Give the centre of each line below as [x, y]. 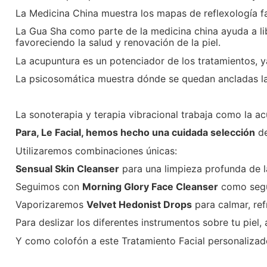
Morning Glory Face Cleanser [150, 186]
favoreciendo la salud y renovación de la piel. [118, 43]
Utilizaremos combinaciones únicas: [96, 150]
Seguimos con [49, 186]
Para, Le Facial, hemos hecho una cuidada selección [135, 133]
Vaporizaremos [51, 205]
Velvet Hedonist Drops [139, 205]
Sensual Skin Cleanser [67, 168]
